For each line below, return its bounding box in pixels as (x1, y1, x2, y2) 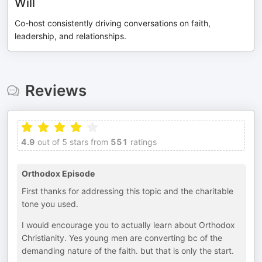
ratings (128, 137, 157, 147)
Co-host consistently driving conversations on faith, (15, 18, 211, 28)
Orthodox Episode (22, 168, 95, 178)
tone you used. (22, 199, 78, 209)
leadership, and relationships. (15, 31, 126, 41)
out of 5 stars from (35, 137, 108, 147)
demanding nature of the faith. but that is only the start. (22, 246, 234, 256)
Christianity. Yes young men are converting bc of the (22, 233, 222, 243)
